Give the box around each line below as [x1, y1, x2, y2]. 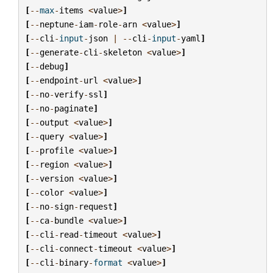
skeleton [102, 47, 142, 57]
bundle [54, 215, 83, 225]
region [39, 159, 69, 169]
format [93, 257, 122, 268]
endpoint [39, 75, 79, 85]
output [39, 117, 69, 127]
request [78, 201, 113, 211]
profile [39, 145, 74, 155]
